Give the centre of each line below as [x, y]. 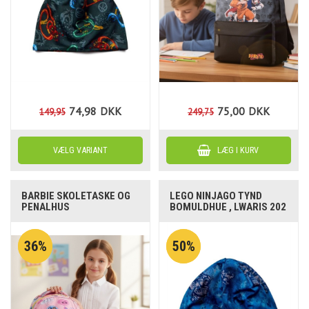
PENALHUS [46, 207]
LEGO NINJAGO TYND [216, 196]
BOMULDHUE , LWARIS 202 [228, 207]
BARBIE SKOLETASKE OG [76, 196]
